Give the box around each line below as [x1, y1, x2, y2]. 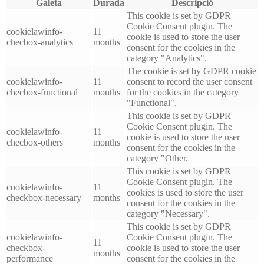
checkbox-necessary [6, 192, 81, 203]
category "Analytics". [127, 52, 207, 63]
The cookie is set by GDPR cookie [127, 65, 256, 76]
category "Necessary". [127, 208, 210, 219]
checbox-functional [6, 87, 78, 97]
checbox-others [6, 137, 63, 147]
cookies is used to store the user [127, 187, 243, 197]
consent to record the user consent [127, 76, 252, 87]
